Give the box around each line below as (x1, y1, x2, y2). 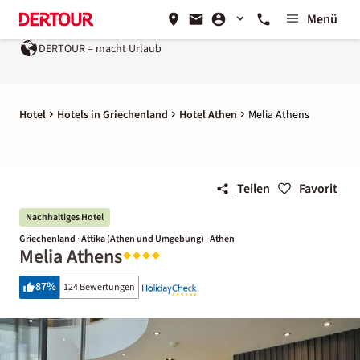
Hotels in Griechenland (57, 107, 168, 123)
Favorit (299, 180, 337, 198)
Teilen (237, 180, 270, 198)
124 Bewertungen (63, 280, 135, 294)
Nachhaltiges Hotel (26, 211, 104, 224)
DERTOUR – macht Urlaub (39, 40, 162, 57)
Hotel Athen (179, 107, 237, 123)
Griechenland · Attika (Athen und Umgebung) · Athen (19, 232, 235, 246)
